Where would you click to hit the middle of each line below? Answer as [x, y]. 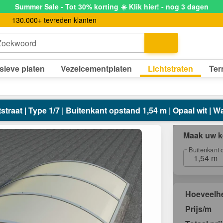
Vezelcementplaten [96, 68]
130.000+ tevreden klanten [54, 20]
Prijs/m [198, 209]
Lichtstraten [170, 68]
